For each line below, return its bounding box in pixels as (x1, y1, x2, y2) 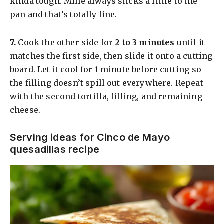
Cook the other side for (16, 37, 115, 48)
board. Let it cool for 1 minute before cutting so (10, 64, 201, 75)
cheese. (10, 105, 41, 115)
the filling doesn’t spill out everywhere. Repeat (10, 78, 203, 88)
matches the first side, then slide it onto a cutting (10, 51, 213, 61)
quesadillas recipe (10, 143, 99, 155)
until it (174, 37, 205, 48)
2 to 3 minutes (115, 37, 175, 48)
